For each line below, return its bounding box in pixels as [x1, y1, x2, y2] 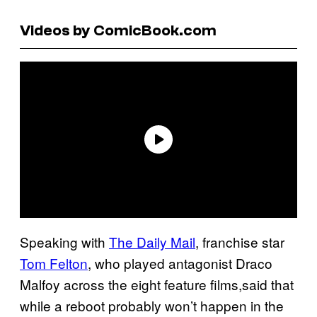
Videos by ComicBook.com [20, 21, 217, 40]
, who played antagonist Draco [88, 253, 272, 272]
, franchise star [195, 231, 284, 251]
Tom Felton [20, 253, 88, 272]
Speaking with [20, 231, 109, 251]
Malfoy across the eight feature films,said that [20, 274, 294, 294]
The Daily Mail [109, 231, 195, 251]
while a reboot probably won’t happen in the [20, 295, 284, 315]
